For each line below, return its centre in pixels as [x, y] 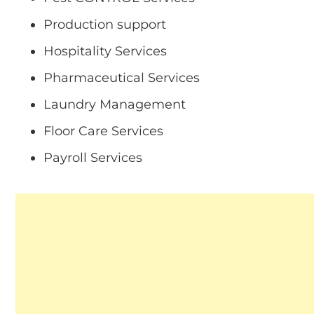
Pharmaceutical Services [122, 78]
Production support [105, 25]
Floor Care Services [103, 131]
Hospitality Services [105, 52]
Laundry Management [115, 105]
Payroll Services [93, 158]
